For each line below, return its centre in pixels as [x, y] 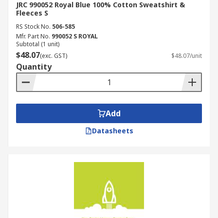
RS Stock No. [33, 27]
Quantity [34, 67]
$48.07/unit [187, 56]
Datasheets [112, 131]
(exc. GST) [54, 56]
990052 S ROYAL [75, 36]
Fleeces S [32, 13]
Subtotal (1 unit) [38, 44]
